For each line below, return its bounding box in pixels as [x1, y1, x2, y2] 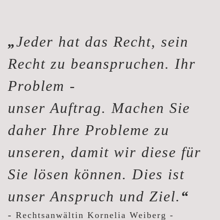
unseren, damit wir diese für [8, 144, 201, 160]
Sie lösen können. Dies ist [8, 166, 185, 182]
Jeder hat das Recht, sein [16, 33, 189, 50]
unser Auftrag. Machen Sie [8, 100, 190, 116]
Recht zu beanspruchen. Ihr [8, 55, 196, 72]
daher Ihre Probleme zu [8, 122, 169, 138]
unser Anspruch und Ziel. [8, 188, 181, 204]
